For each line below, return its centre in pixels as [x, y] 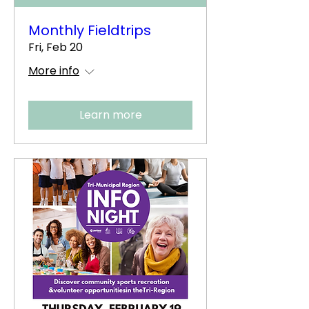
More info [54, 71]
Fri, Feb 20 [56, 47]
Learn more [110, 115]
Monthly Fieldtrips [90, 30]
